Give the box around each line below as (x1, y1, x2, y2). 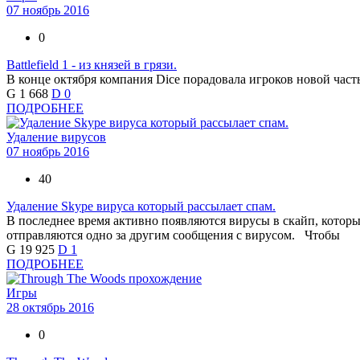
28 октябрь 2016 (6, 301, 94, 315)
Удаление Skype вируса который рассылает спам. (6, 199, 276, 214)
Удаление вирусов (6, 130, 106, 145)
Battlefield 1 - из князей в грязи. (6, 58, 177, 72)
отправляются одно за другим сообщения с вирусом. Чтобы (6, 228, 340, 243)
